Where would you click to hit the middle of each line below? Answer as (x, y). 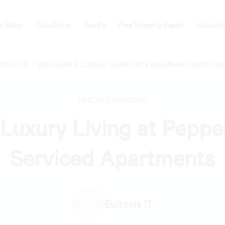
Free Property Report (151, 25)
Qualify (95, 25)
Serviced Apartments (113, 157)
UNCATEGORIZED (113, 100)
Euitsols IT (129, 204)
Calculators (53, 25)
